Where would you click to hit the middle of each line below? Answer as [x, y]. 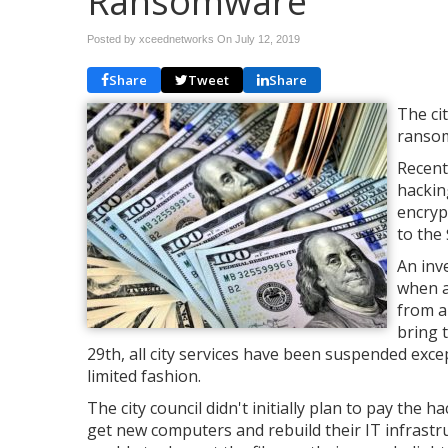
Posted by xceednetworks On [161, 39]
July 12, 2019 [267, 39]
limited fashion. [144, 376]
